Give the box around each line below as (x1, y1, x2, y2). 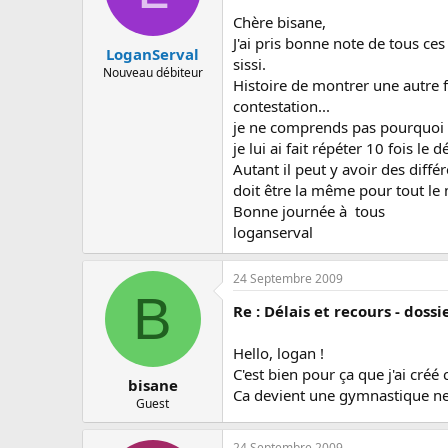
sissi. (233, 54, 266, 74)
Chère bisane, (233, 12, 326, 32)
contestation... (233, 96, 330, 116)
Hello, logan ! (233, 343, 324, 363)
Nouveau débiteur (102, 63, 203, 81)
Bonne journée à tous (233, 201, 385, 221)
